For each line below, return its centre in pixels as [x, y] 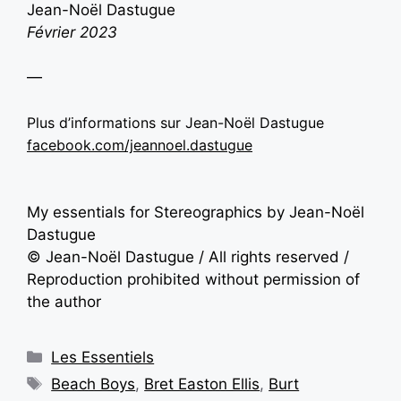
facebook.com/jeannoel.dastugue [140, 145]
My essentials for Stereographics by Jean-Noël [196, 213]
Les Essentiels [103, 358]
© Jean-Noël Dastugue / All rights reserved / [188, 257]
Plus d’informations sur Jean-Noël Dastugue [175, 122]
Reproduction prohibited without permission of [193, 280]
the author [64, 302]
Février [51, 32]
